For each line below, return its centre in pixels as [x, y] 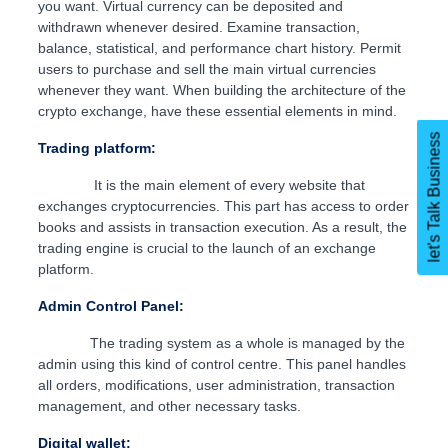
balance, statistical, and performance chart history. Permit [219, 48]
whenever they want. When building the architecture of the [221, 90]
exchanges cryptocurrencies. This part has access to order [223, 206]
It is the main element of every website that [201, 185]
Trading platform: [96, 148]
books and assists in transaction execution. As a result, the [222, 227]
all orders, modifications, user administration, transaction [216, 385]
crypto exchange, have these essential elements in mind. [219, 111]
